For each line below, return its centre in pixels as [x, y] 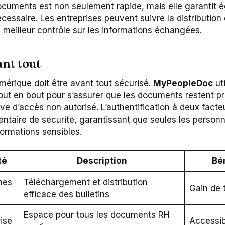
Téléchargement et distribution [85, 183]
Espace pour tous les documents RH [96, 215]
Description [102, 161]
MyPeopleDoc [183, 83]
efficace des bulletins [66, 195]
